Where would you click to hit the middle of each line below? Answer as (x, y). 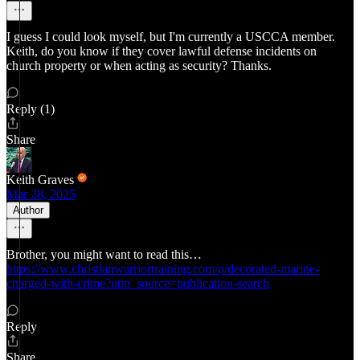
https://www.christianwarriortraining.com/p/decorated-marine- (163, 269)
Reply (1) (31, 109)
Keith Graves (40, 180)
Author (28, 210)
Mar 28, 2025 (41, 194)
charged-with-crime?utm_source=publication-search (138, 283)
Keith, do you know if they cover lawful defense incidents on (162, 51)
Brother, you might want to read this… (104, 254)
